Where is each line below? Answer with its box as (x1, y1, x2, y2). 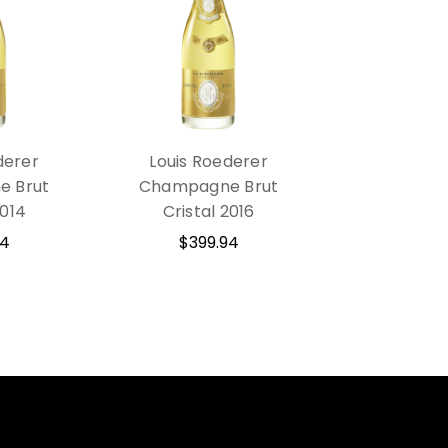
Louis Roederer (149, 149, 268, 173)
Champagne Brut (138, 174, 279, 198)
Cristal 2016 (162, 199, 255, 223)
